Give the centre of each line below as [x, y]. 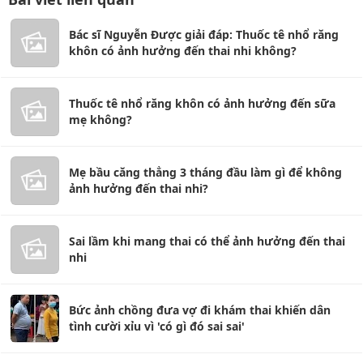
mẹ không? [100, 119]
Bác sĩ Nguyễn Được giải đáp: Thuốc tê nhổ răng [204, 34]
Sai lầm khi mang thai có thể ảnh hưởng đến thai [207, 241]
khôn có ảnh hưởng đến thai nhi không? [183, 50]
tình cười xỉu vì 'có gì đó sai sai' [157, 326]
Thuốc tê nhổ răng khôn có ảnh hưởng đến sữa [202, 103]
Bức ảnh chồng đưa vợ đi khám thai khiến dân [200, 310]
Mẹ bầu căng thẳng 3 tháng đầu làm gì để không [205, 172]
